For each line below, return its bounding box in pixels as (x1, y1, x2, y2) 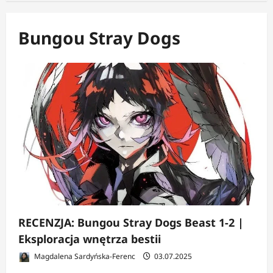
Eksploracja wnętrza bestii (18, 231, 161, 246)
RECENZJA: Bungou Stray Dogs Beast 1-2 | (18, 214, 244, 230)
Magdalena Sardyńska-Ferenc (32, 250, 135, 261)
